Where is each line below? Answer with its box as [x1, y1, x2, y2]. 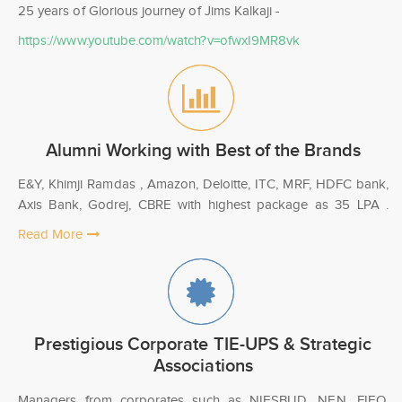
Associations [153, 355, 253, 378]
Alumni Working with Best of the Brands [45, 139, 362, 162]
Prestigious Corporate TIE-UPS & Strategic [34, 334, 372, 356]
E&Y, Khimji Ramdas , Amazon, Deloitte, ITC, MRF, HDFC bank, [18, 177, 389, 192]
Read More [18, 227, 87, 242]
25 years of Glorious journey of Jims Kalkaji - [18, 3, 281, 18]
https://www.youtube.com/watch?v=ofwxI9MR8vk [18, 32, 301, 48]
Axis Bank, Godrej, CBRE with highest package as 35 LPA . [18, 197, 389, 213]
